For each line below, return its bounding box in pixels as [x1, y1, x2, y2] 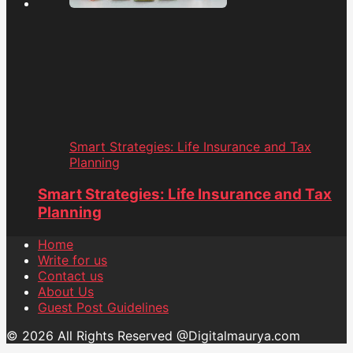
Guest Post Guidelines [38, 299, 169, 315]
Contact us [38, 267, 103, 284]
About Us [38, 283, 94, 299]
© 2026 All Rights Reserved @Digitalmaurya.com [6, 327, 300, 344]
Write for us [38, 251, 107, 268]
